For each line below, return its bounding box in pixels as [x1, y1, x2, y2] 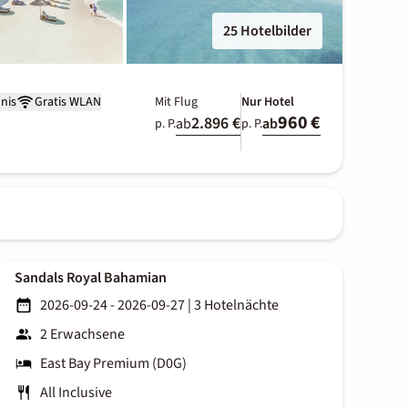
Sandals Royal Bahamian [15, 268, 167, 289]
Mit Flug [155, 93, 198, 111]
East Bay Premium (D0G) [40, 353, 187, 374]
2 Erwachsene [40, 324, 125, 345]
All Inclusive [40, 382, 112, 403]
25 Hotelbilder [222, 21, 311, 41]
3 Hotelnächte [194, 295, 279, 316]
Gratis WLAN [35, 92, 101, 111]
